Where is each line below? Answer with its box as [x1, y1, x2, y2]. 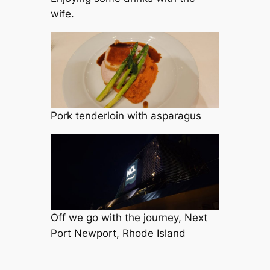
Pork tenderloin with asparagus [50, 110, 201, 122]
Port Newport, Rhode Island [50, 227, 186, 240]
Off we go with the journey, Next [50, 212, 207, 224]
